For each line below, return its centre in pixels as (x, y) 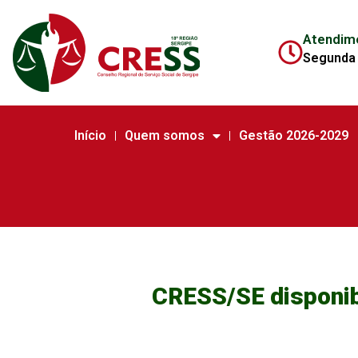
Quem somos (165, 135)
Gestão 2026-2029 (294, 135)
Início (90, 135)
